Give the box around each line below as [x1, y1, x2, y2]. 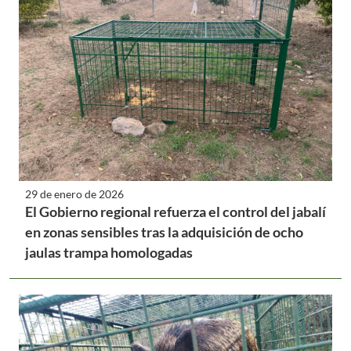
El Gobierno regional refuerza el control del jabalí [25, 202, 326, 220]
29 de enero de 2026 [25, 186, 124, 201]
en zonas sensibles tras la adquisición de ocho [25, 223, 303, 241]
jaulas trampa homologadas [25, 243, 193, 261]
